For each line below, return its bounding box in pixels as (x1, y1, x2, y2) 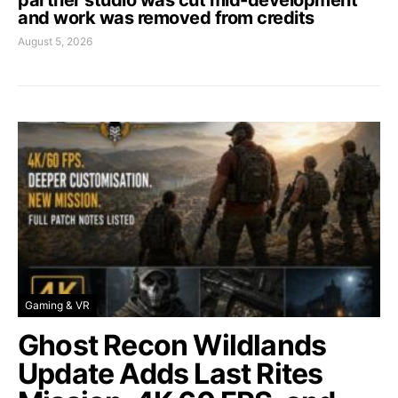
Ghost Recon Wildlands (18, 327, 327, 362)
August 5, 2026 (18, 34, 92, 48)
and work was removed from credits (18, 6, 314, 28)
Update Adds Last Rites (18, 355, 323, 391)
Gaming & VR (25, 298, 90, 312)
